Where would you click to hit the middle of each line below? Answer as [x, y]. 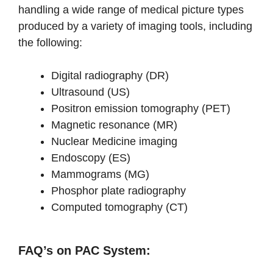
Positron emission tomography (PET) [141, 108]
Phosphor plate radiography [119, 190]
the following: [50, 42]
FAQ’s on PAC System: [84, 250]
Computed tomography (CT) [119, 207]
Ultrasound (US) [90, 92]
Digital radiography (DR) [110, 75]
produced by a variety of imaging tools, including [135, 26]
